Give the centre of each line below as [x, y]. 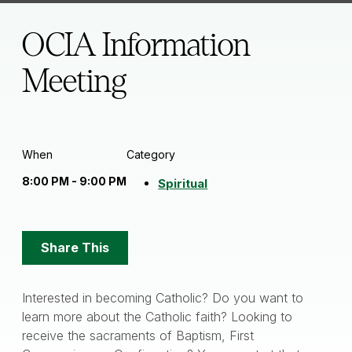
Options [58, 262]
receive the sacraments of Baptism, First [138, 335]
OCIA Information [136, 46]
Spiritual [183, 183]
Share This [75, 247]
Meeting [75, 82]
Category [151, 154]
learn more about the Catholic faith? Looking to [158, 316]
